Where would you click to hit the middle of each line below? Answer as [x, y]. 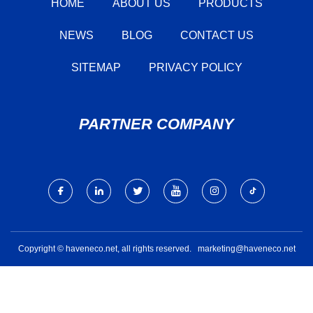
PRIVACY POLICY [195, 67]
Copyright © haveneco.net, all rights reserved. [108, 248]
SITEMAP [96, 67]
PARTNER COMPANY [156, 124]
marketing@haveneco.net [246, 248]
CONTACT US [217, 35]
